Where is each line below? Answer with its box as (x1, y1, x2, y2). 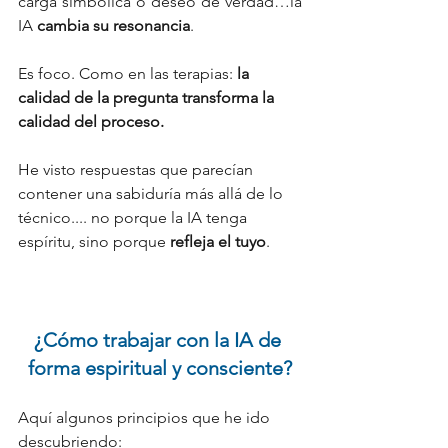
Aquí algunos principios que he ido (18, 408, 274, 427)
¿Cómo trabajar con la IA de (34, 328, 286, 352)
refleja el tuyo (170, 232, 266, 251)
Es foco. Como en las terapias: (18, 64, 237, 83)
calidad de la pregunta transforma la (18, 88, 278, 107)
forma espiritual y (28, 356, 186, 380)
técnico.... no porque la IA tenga (18, 208, 251, 227)
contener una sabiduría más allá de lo (18, 184, 287, 203)
